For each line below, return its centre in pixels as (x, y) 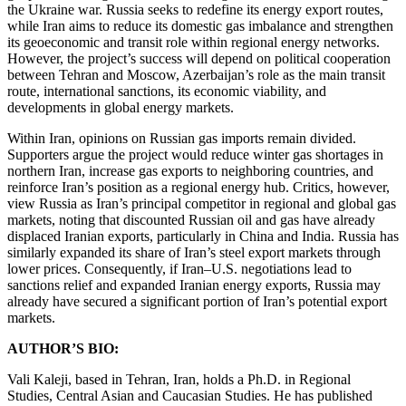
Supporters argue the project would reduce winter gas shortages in (195, 155)
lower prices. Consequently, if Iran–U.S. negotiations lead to (179, 269)
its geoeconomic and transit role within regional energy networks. (193, 42)
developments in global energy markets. (122, 107)
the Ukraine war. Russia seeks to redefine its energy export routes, (195, 10)
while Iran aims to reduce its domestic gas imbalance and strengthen (200, 26)
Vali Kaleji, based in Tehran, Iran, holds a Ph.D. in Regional (179, 379)
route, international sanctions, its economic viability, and (167, 91)
